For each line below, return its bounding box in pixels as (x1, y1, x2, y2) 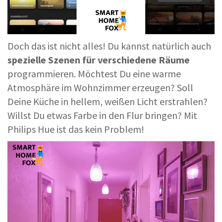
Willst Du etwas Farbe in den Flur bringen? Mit (7, 109, 197, 122)
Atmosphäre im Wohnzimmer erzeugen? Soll (7, 81, 193, 94)
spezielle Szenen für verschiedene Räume (7, 54, 190, 66)
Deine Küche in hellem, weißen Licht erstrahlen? (7, 95, 208, 108)
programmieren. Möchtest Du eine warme (7, 67, 181, 80)
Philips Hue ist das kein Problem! (7, 123, 144, 136)
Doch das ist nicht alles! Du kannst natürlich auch (7, 40, 211, 53)
